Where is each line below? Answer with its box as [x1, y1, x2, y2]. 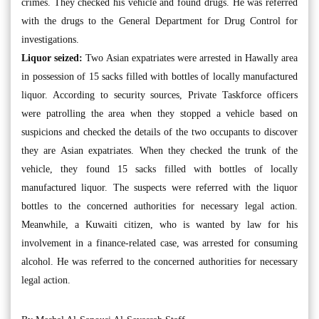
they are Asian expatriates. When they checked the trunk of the [21, 145, 298, 156]
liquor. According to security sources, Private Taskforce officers [21, 90, 298, 100]
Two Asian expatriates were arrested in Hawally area [83, 53, 298, 63]
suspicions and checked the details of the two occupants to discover [21, 127, 298, 137]
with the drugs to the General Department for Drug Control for [21, 16, 298, 26]
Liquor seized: [21, 53, 83, 63]
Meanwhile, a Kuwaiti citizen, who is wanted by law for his [21, 219, 298, 230]
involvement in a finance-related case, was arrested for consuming [21, 238, 298, 249]
